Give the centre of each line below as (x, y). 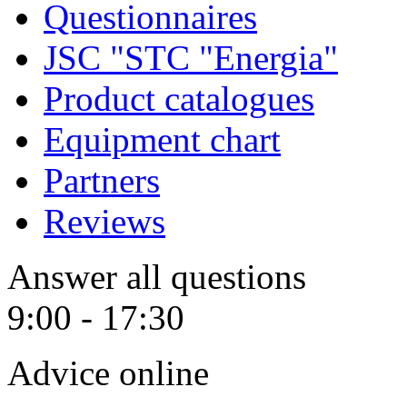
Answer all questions (157, 277)
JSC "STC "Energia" (191, 58)
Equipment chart (162, 140)
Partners (102, 181)
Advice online (108, 373)
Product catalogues (179, 99)
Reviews (104, 222)
